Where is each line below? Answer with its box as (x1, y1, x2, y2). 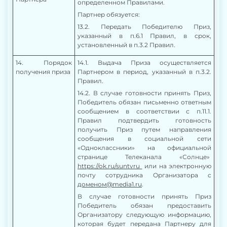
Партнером (78, 68, 113, 75)
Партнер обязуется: (78, 11, 140, 18)
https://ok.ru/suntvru (78, 162, 142, 170)
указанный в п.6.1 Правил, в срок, (78, 32, 211, 40)
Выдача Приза (98, 59, 160, 66)
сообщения (78, 135, 128, 142)
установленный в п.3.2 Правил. (78, 41, 175, 49)
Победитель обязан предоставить (78, 202, 211, 209)
